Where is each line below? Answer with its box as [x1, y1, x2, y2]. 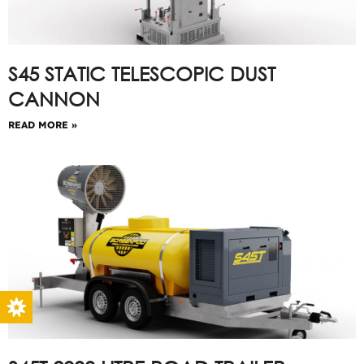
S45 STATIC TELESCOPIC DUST [8, 61, 275, 85]
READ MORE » [8, 119, 77, 131]
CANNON [8, 86, 100, 110]
